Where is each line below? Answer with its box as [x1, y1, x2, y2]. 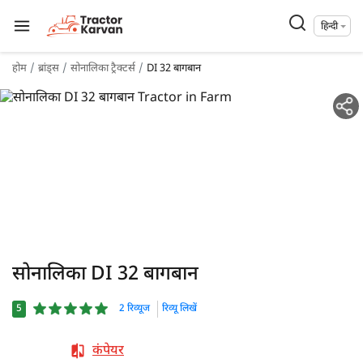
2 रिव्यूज [119, 302, 150, 315]
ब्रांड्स [38, 62, 59, 75]
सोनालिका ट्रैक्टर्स [70, 62, 135, 75]
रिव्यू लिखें [162, 302, 197, 315]
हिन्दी [321, 20, 338, 33]
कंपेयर [92, 343, 124, 360]
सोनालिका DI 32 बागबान [12, 262, 199, 288]
